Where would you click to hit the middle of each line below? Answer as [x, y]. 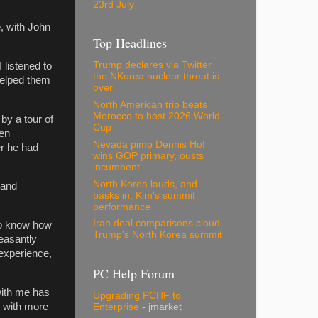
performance [122, 207]
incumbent [116, 167]
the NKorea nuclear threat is [156, 77]
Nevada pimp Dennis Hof [149, 144]
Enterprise [116, 307]
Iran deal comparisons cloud [157, 224]
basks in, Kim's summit [144, 195]
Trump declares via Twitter [152, 65]
